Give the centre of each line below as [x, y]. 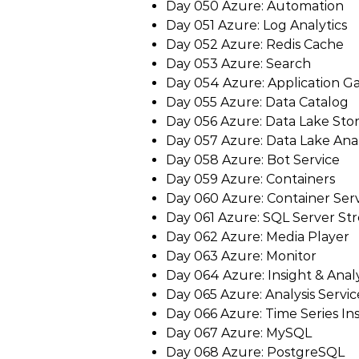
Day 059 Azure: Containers [250, 179]
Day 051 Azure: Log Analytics [256, 25]
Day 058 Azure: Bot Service [253, 160]
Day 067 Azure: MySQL [239, 333]
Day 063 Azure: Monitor [241, 256]
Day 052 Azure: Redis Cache [255, 44]
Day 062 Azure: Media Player [258, 237]
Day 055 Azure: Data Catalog [257, 102]
